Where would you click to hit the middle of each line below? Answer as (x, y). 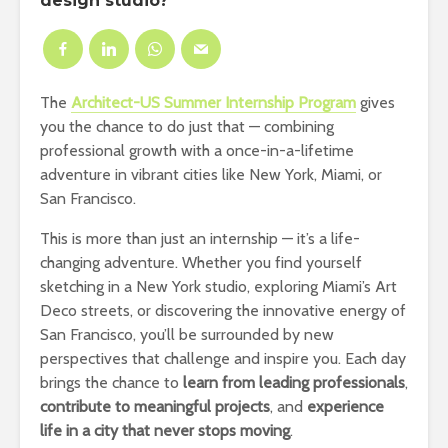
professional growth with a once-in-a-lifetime (197, 150)
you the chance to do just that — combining (187, 126)
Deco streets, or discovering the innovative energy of (223, 310)
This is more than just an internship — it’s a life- (200, 238)
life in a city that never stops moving (165, 430)
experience (345, 406)
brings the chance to (111, 382)
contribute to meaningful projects (155, 406)
